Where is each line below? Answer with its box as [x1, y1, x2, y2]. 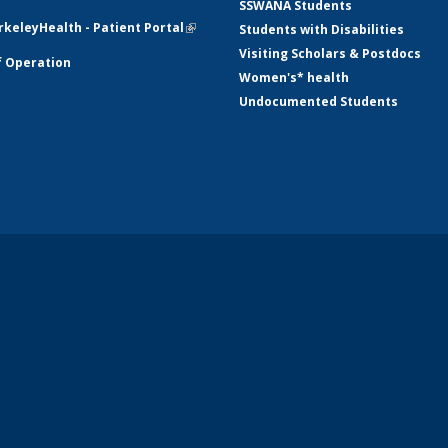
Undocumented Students [239, 93, 398, 110]
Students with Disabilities [239, 21, 404, 38]
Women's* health [239, 69, 349, 86]
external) [183, 43, 243, 60]
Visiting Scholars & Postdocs [239, 45, 421, 62]
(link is [183, 19, 227, 36]
